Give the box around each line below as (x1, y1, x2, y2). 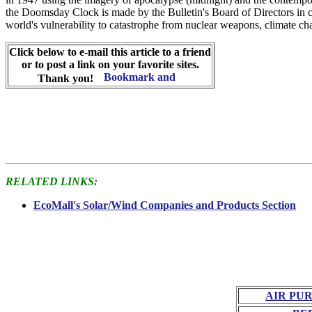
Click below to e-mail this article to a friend (9, 46, 211, 58)
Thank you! (37, 72, 96, 84)
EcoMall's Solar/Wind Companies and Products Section (33, 199, 296, 211)
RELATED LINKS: (6, 175, 97, 187)
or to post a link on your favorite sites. (21, 58, 199, 70)
